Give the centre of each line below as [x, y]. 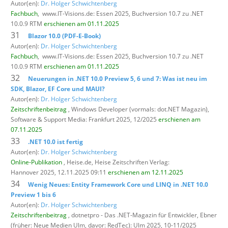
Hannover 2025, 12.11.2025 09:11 [59, 172]
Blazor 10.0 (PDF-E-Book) [64, 36]
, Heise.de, [78, 162]
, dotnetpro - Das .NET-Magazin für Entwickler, [133, 215]
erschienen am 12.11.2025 [146, 172]
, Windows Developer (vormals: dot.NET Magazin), [138, 109]
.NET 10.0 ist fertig [55, 141]
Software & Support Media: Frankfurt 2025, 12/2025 [84, 119]
